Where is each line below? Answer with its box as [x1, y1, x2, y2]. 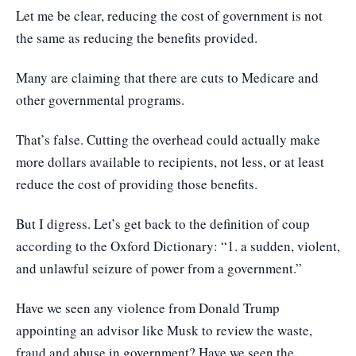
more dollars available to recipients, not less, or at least [16, 153, 324, 171]
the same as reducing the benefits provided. [16, 29, 262, 47]
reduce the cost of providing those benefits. [16, 175, 257, 193]
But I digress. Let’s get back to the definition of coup [16, 215, 310, 233]
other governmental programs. [16, 91, 184, 109]
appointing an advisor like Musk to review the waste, [16, 321, 312, 339]
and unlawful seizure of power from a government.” [16, 259, 302, 277]
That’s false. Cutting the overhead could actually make [16, 130, 320, 149]
